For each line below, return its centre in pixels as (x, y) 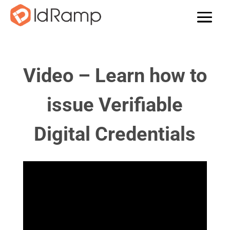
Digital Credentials (115, 134)
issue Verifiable (115, 105)
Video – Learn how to (115, 75)
